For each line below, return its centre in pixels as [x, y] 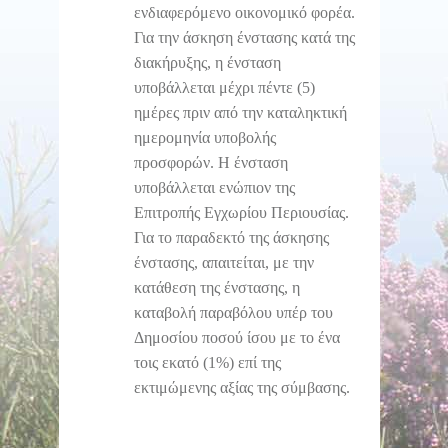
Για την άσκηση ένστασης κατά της [244, 37]
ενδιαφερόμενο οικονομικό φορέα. [244, 12]
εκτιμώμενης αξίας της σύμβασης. [242, 387]
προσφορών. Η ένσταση [211, 162]
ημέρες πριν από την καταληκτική [240, 112]
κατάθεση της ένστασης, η [217, 287]
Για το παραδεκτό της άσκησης [231, 237]
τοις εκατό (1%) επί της [207, 362]
